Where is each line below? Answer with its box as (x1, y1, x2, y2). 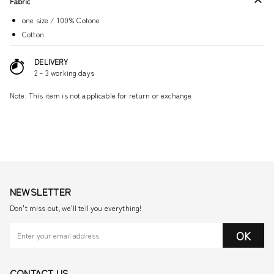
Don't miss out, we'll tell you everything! (10, 202, 142, 213)
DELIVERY (34, 56, 68, 67)
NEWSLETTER (10, 183, 71, 199)
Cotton (22, 28, 44, 39)
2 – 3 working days (34, 67, 94, 78)
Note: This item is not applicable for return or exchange (10, 89, 192, 100)
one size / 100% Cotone (22, 14, 100, 25)
